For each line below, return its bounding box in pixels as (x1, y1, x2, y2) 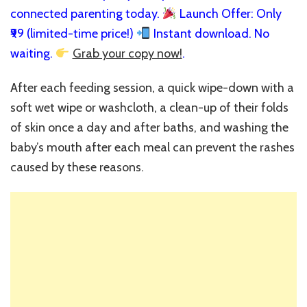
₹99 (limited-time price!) (10, 26, 136, 42)
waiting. (10, 46, 56, 62)
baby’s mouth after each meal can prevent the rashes (10, 140, 295, 156)
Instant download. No (150, 26, 269, 42)
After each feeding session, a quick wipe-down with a (10, 80, 294, 96)
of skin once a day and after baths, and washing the (10, 120, 288, 136)
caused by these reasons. (10, 160, 144, 175)
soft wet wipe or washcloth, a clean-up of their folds (10, 100, 288, 116)
